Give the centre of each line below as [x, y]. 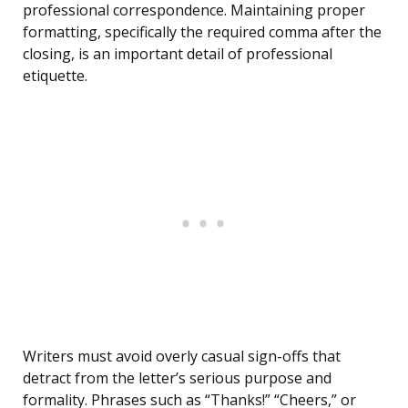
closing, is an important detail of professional [178, 54]
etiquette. [55, 76]
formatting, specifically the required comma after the [202, 32]
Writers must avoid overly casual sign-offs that [182, 357]
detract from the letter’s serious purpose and [177, 378]
